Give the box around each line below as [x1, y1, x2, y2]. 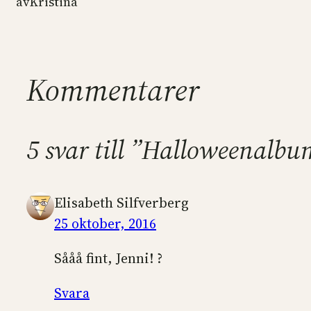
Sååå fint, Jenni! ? [54, 248, 162, 268]
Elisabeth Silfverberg [54, 192, 189, 212]
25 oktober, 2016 [54, 213, 156, 233]
